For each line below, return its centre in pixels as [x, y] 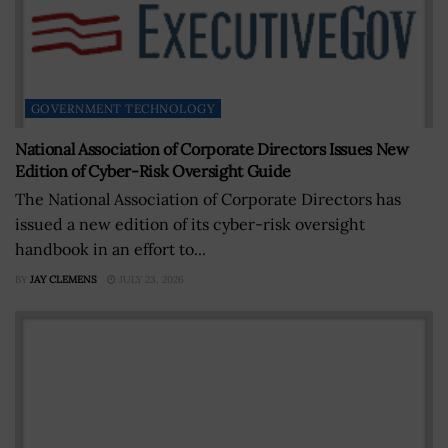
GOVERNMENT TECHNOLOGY [123, 108]
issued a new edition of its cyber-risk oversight [190, 223]
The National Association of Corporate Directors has [208, 198]
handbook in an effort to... [110, 248]
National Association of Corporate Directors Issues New [212, 148]
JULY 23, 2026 [150, 279]
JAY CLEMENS [63, 279]
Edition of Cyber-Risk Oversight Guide [153, 170]
